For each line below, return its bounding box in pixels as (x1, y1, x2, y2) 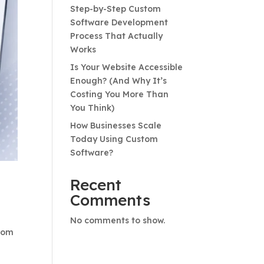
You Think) (70, 103, 115, 113)
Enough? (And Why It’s (70, 75, 167, 86)
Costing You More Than (70, 89, 169, 100)
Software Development (70, 17, 169, 28)
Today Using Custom (70, 134, 159, 144)
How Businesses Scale (70, 120, 162, 131)
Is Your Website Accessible (70, 62, 183, 72)
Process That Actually (70, 31, 163, 41)
